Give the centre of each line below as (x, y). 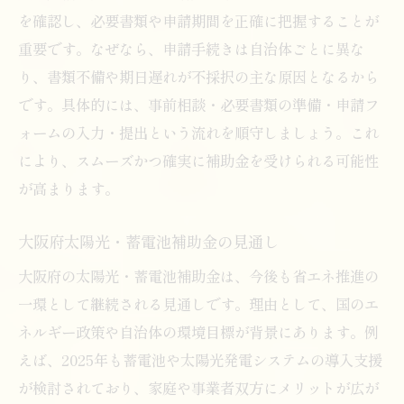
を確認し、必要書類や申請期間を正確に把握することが (198, 20)
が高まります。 (69, 188)
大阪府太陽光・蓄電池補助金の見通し (148, 241)
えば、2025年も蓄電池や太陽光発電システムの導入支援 (200, 359)
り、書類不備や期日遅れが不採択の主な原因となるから (198, 76)
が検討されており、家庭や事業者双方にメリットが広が (198, 387)
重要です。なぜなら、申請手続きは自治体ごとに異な (191, 48)
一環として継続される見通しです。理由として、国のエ (198, 303)
